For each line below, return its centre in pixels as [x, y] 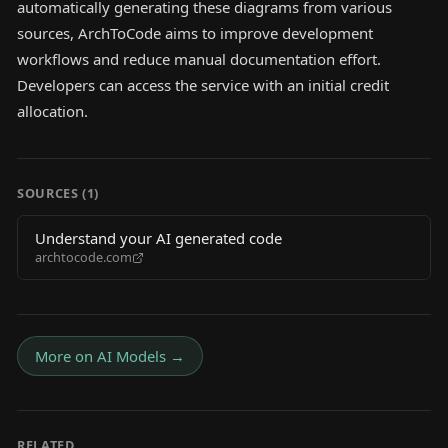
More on [66, 355]
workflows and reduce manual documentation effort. [199, 59]
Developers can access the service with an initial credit [203, 85]
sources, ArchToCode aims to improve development [195, 33]
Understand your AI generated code [158, 238]
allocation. [52, 111]
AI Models [131, 355]
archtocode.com [83, 257]
